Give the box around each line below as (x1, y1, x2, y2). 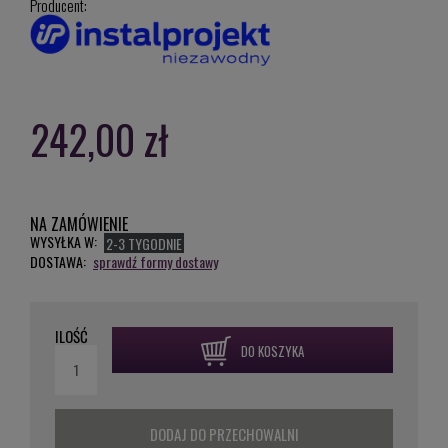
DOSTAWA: (30, 250, 86, 272)
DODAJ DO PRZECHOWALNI (149, 422, 299, 445)
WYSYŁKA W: (30, 230, 97, 252)
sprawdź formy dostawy (93, 250, 218, 272)
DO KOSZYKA (241, 341, 305, 362)
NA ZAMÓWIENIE (30, 211, 128, 236)
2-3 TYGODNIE (106, 232, 182, 254)
